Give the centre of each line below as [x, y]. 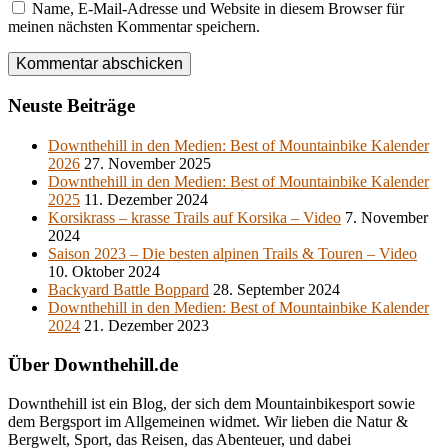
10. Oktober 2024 [104, 271]
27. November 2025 [147, 163]
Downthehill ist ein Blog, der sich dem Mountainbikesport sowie [211, 403]
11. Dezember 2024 [146, 199]
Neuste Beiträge [71, 106]
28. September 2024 [276, 289]
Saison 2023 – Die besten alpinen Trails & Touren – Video [232, 253]
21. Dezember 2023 [146, 325]
